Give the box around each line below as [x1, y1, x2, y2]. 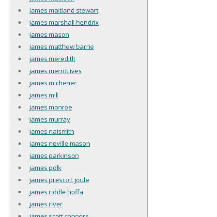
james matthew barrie [29, 42, 94, 51]
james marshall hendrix [29, 17, 99, 27]
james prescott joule [29, 175, 89, 184]
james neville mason [29, 139, 90, 148]
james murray [29, 114, 70, 124]
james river [29, 199, 62, 208]
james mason [29, 30, 69, 39]
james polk [29, 163, 62, 172]
